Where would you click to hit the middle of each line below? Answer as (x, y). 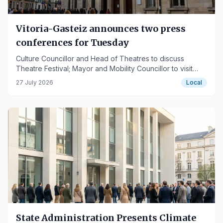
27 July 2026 (35, 82)
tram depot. (35, 78)
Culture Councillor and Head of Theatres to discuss (100, 58)
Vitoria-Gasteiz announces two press (101, 29)
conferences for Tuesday (72, 43)
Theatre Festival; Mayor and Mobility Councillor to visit (104, 68)
